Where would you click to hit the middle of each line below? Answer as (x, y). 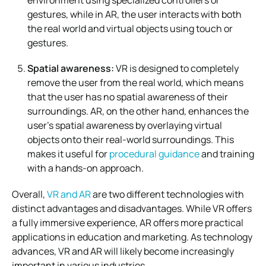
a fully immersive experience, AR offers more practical (128, 222)
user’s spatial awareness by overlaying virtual (125, 125)
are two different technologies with (167, 194)
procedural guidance (154, 153)
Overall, (29, 194)
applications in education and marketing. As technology (132, 237)
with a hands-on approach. (85, 168)
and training (227, 153)
